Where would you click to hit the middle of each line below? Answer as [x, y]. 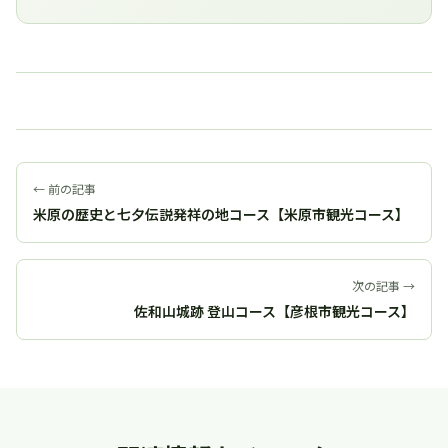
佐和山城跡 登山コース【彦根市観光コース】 [274, 311]
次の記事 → [383, 286]
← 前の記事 [64, 189]
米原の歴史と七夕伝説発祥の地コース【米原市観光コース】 [221, 214]
